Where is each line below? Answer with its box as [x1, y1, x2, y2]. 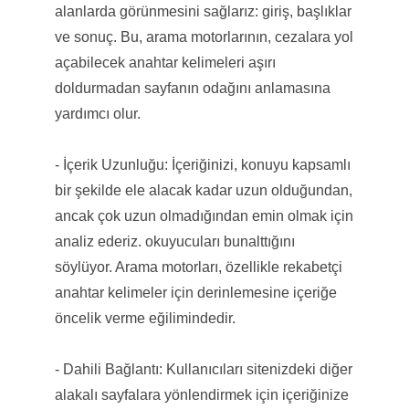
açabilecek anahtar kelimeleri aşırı [54, 54, 276, 70]
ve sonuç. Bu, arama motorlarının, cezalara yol [54, 28, 353, 45]
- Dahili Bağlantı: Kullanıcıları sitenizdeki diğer [54, 361, 352, 377]
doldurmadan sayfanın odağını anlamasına [54, 79, 330, 96]
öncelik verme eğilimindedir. [54, 309, 236, 326]
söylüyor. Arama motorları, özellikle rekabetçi [54, 258, 342, 275]
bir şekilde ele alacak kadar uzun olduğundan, [54, 182, 352, 198]
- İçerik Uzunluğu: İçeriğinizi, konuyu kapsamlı [54, 156, 351, 173]
